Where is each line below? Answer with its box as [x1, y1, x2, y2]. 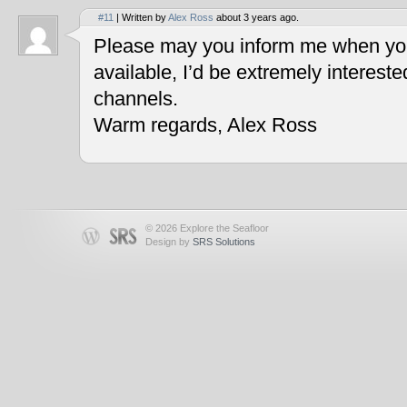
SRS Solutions [193, 236, 255, 248]
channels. [94, 88, 178, 111]
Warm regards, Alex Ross [94, 114, 317, 137]
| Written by [114, 12, 168, 24]
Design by [145, 236, 193, 248]
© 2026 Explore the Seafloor [145, 223, 269, 234]
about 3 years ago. [213, 12, 299, 24]
